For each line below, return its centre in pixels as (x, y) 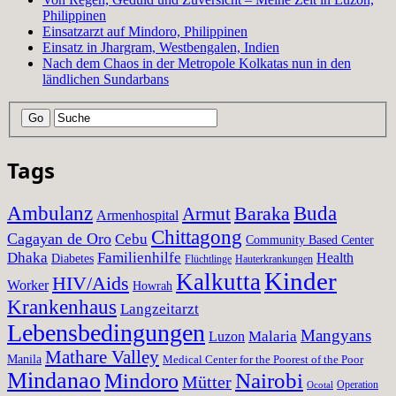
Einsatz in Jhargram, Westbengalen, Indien (161, 48)
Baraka (262, 213)
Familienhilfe (139, 257)
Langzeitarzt (160, 308)
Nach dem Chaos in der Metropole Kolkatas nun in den (197, 64)
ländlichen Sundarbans (106, 80)
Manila (24, 358)
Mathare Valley (102, 357)
